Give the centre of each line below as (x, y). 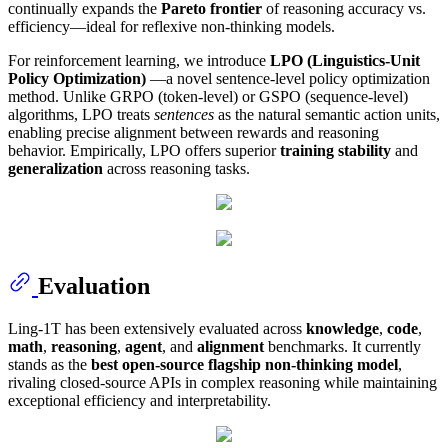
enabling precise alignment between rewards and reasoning (193, 133)
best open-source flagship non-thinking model (244, 365)
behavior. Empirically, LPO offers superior (144, 151)
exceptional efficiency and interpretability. (139, 401)
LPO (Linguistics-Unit (345, 61)
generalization (55, 169)
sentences (184, 115)
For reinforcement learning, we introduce (139, 61)
